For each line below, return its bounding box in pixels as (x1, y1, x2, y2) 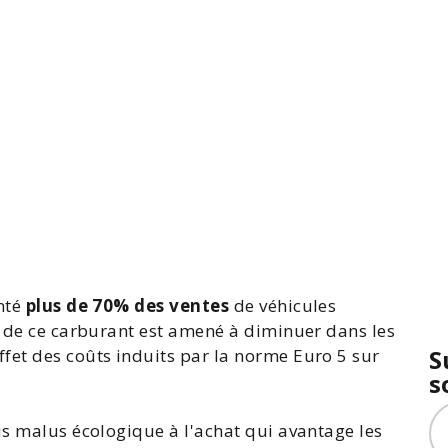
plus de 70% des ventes (25, 294, 230, 317)
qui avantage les (240, 419, 383, 442)
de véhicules (229, 294, 337, 317)
